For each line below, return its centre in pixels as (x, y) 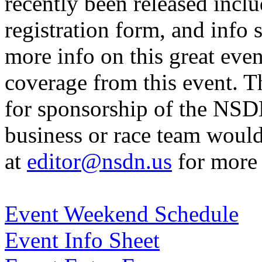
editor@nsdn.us (99, 161)
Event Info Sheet (82, 240)
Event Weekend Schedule (122, 213)
